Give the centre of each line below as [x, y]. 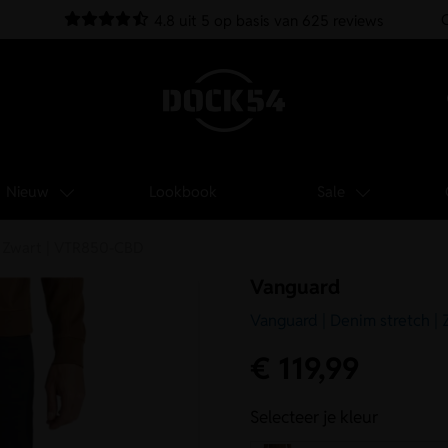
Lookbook [183, 191]
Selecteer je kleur [314, 417]
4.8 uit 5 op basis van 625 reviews [267, 20]
